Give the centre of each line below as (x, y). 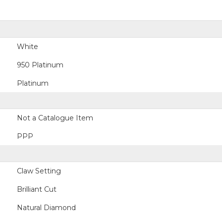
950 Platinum (40, 65)
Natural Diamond (46, 208)
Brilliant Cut (37, 189)
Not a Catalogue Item (55, 118)
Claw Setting (39, 171)
